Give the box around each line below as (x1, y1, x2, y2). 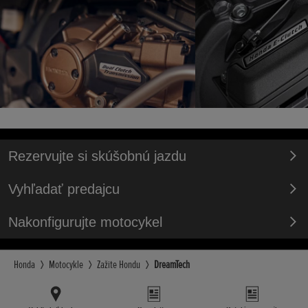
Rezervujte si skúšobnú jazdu (8, 148, 186, 164)
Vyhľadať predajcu (8, 181, 120, 197)
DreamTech (154, 257, 190, 272)
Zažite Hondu (97, 257, 140, 272)
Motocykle (49, 257, 83, 272)
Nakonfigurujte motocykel (8, 214, 162, 230)
